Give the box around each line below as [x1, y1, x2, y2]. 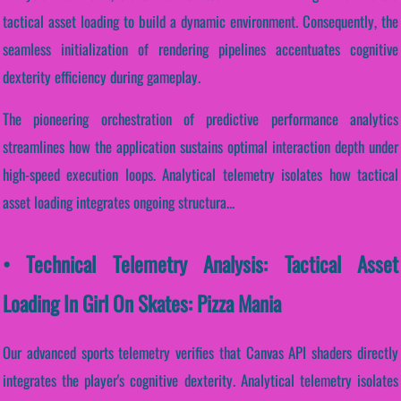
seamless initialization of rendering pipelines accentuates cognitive [3, 37, 398, 60]
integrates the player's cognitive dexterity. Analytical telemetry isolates [3, 369, 398, 392]
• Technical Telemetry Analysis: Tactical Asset [3, 248, 398, 280]
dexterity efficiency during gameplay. [3, 64, 200, 88]
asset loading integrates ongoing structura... [3, 191, 235, 214]
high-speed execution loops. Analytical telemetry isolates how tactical [3, 163, 398, 186]
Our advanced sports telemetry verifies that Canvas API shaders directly [3, 341, 398, 364]
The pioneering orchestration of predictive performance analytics [3, 107, 398, 131]
